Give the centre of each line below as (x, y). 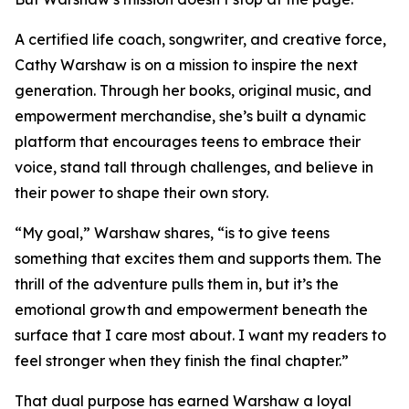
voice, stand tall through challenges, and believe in (194, 168)
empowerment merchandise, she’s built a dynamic (190, 116)
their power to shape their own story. (142, 193)
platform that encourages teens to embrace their (188, 142)
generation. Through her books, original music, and (193, 91)
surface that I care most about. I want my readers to (200, 336)
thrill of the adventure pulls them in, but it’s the (177, 284)
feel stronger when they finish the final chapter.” (182, 361)
